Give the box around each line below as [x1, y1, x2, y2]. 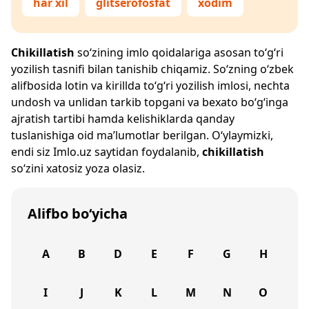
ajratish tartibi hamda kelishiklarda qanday [11, 111, 235, 126]
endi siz [11, 144, 53, 159]
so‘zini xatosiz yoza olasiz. [11, 161, 145, 176]
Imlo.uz [53, 144, 92, 159]
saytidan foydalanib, [92, 144, 202, 159]
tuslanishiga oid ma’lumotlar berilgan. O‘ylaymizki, [11, 128, 273, 143]
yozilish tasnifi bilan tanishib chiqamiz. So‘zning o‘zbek [11, 61, 294, 77]
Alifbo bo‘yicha [28, 204, 128, 223]
